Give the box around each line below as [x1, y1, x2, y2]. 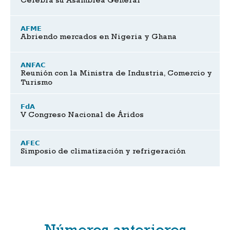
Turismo [21, 79, 52, 87]
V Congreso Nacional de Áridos [21, 111, 144, 120]
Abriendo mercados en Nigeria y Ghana [21, 33, 177, 42]
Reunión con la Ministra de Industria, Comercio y [21, 70, 212, 78]
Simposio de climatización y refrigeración [21, 148, 185, 156]
